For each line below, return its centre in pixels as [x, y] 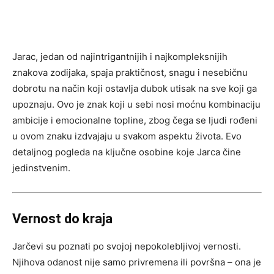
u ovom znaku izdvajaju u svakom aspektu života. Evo [127, 136]
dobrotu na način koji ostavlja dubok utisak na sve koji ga [135, 88]
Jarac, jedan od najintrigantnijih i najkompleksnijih [120, 56]
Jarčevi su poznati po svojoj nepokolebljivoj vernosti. [127, 246]
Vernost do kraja [62, 218]
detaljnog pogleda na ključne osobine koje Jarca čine [127, 152]
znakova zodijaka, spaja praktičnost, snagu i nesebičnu [130, 72]
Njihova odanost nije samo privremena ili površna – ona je [137, 262]
